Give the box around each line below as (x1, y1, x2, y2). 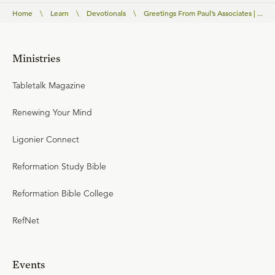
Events (12, 258, 45, 271)
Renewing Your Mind (12, 107, 92, 118)
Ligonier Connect (12, 134, 79, 145)
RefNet (12, 215, 39, 226)
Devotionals (87, 8, 126, 18)
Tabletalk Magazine (12, 80, 85, 91)
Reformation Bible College (12, 188, 114, 199)
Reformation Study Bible (12, 161, 106, 172)
